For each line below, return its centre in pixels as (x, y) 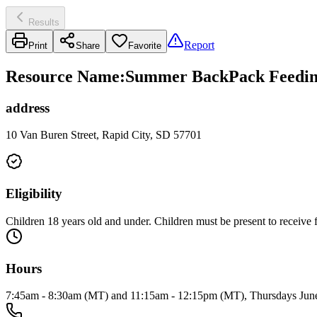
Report (199, 45)
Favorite (145, 45)
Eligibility (34, 194)
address (28, 108)
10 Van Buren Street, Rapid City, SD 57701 (104, 135)
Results (44, 22)
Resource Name (63, 76)
